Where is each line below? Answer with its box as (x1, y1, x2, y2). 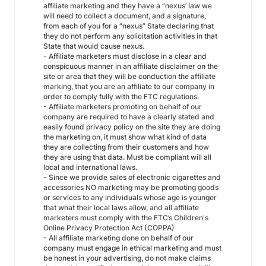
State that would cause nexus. (43, 42, 144, 50)
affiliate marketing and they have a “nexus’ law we (43, 1, 212, 10)
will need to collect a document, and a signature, (43, 11, 206, 20)
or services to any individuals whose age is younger (43, 193, 217, 202)
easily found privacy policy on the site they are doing (43, 122, 220, 131)
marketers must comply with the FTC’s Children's (43, 213, 208, 222)
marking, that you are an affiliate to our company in (43, 82, 214, 91)
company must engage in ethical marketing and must (43, 243, 221, 252)
